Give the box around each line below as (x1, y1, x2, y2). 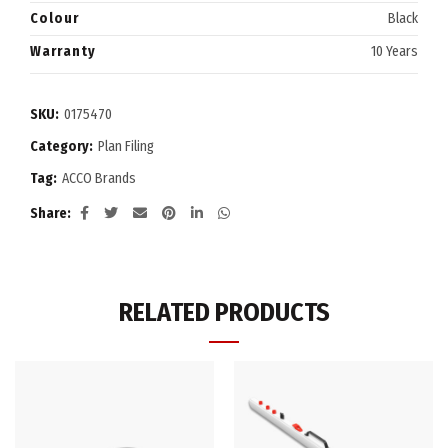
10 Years (371, 43, 418, 61)
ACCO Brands (62, 170, 136, 188)
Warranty (30, 43, 96, 61)
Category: (30, 138, 96, 156)
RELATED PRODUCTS (118, 297, 330, 329)
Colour (30, 10, 79, 28)
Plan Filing (98, 138, 154, 156)
